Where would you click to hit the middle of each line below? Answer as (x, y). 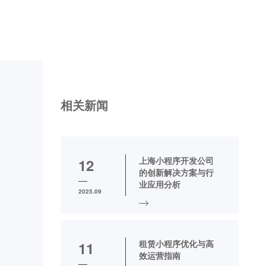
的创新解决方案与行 (176, 172)
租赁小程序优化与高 (176, 243)
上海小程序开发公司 (176, 160)
